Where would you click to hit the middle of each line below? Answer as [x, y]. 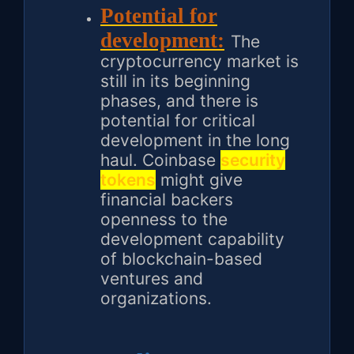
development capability [192, 239]
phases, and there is [179, 101]
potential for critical [178, 121]
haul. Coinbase [160, 160]
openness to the [164, 220]
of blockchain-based [181, 259]
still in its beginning [175, 81]
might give [199, 180]
